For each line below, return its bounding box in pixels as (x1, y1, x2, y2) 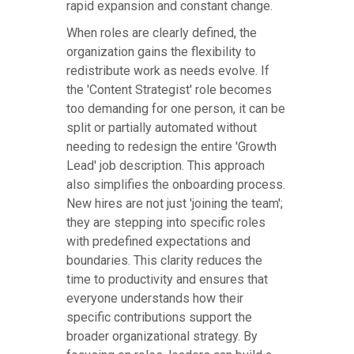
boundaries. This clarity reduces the (66, 253, 262, 269)
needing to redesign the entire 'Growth (66, 139, 277, 155)
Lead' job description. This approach (66, 158, 265, 174)
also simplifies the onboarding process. (66, 177, 285, 193)
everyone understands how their (66, 291, 243, 307)
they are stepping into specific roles (66, 215, 265, 231)
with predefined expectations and (66, 234, 250, 250)
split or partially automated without (66, 120, 257, 136)
